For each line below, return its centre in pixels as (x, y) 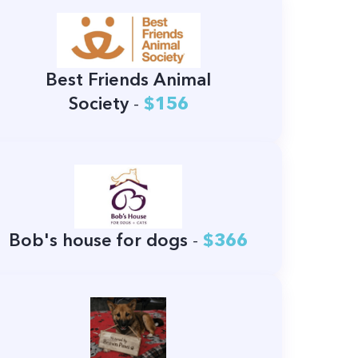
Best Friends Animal (129, 79)
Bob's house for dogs (99, 241)
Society (98, 103)
